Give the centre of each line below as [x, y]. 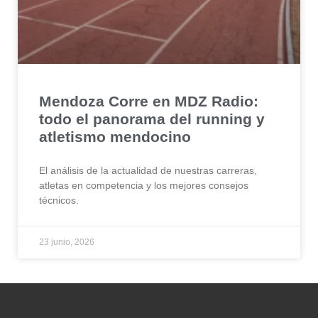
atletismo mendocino [115, 137]
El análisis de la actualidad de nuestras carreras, [148, 171]
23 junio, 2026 [67, 242]
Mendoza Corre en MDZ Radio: [149, 102]
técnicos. [59, 201]
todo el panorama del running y [152, 119]
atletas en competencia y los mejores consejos [144, 186]
